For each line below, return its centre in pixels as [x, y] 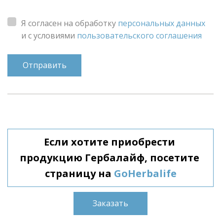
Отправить [44, 65]
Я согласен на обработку [70, 23]
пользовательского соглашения [139, 36]
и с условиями [49, 36]
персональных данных [162, 23]
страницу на [78, 174]
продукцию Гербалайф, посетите [109, 158]
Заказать [110, 203]
